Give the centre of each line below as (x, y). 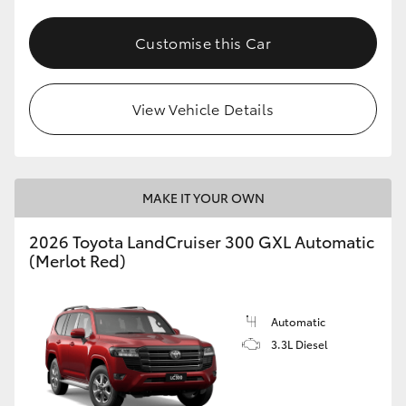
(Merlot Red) (77, 260)
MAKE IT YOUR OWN (203, 197)
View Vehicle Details (203, 108)
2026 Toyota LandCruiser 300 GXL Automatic (202, 241)
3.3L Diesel (300, 343)
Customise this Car (203, 42)
